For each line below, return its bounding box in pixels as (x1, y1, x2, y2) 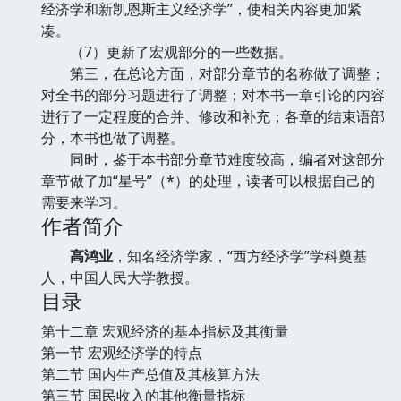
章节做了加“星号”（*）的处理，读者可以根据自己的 (41, 170, 375, 191)
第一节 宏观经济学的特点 (41, 342, 202, 363)
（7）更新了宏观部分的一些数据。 (41, 41, 293, 62)
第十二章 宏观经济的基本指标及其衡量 (41, 320, 288, 341)
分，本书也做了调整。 (41, 127, 184, 148)
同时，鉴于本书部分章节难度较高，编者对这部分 (41, 149, 385, 169)
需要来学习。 (41, 192, 127, 212)
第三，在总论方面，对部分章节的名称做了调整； (41, 63, 385, 83)
